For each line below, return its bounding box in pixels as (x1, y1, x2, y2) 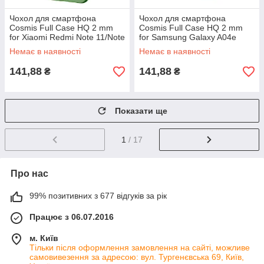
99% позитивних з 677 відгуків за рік (29, 190, 167, 200)
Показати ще (115, 106, 167, 115)
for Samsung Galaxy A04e (139, 32, 236, 42)
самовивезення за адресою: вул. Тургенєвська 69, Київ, (29, 252, 244, 262)
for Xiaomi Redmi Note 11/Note (9, 32, 125, 42)
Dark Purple (139, 42, 183, 51)
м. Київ (29, 233, 58, 243)
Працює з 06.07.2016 (29, 212, 114, 222)
